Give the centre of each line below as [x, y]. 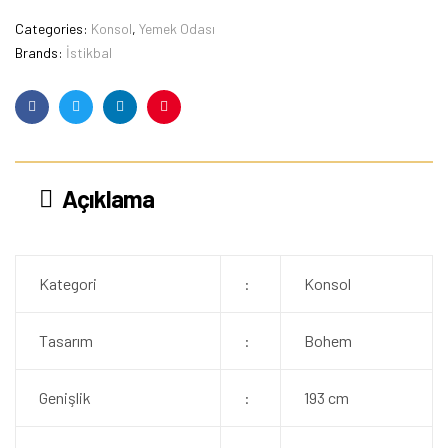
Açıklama [108, 198]
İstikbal [89, 52]
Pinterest [191, 122]
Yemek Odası [177, 28]
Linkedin [143, 122]
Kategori [67, 283]
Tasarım [65, 340]
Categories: [53, 28]
